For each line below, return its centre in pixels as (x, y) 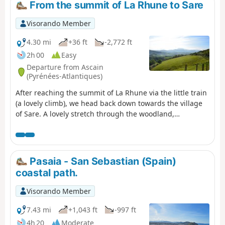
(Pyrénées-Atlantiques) (65, 76)
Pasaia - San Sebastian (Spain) (102, 161)
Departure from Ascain (65, 67)
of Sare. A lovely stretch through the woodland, (95, 114)
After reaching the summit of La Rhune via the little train (111, 92)
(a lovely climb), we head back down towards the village (109, 103)
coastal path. (47, 173)
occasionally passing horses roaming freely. (89, 124)
